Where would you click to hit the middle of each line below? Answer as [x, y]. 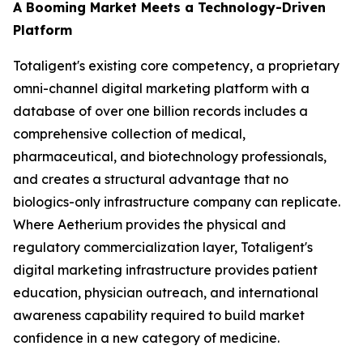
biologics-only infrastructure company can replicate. [177, 202]
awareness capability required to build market [159, 315]
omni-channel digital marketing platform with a [161, 88]
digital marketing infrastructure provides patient [165, 270]
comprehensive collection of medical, [129, 134]
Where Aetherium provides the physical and [149, 224]
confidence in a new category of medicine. [146, 338]
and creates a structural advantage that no [151, 179]
